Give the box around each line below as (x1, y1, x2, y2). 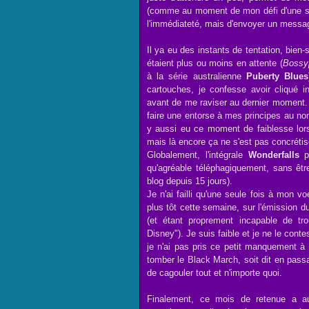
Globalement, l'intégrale (147, 150, 248, 160)
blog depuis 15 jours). (147, 176, 232, 186)
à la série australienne (147, 71, 246, 81)
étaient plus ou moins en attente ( (147, 58, 283, 68)
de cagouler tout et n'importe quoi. (147, 268, 282, 278)
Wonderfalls (248, 150, 299, 160)
